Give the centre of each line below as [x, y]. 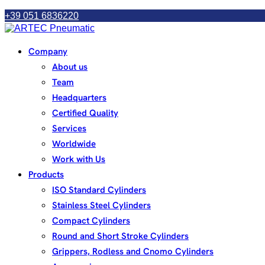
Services [69, 128]
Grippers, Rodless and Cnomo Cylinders [133, 251]
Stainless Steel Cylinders [101, 205]
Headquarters [79, 98]
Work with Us [79, 159]
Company [48, 51]
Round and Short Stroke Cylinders [120, 236]
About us [70, 67]
